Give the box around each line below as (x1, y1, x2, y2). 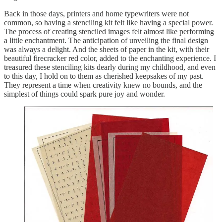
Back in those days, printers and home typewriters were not (4, 9, 189, 18)
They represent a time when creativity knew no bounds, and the (4, 80, 202, 89)
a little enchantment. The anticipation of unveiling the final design (4, 36, 208, 45)
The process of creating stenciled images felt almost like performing (4, 27, 214, 36)
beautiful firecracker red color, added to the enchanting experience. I (4, 54, 216, 62)
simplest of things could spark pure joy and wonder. (4, 89, 165, 98)
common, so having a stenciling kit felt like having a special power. (4, 18, 213, 27)
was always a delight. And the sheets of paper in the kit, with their (4, 45, 209, 54)
